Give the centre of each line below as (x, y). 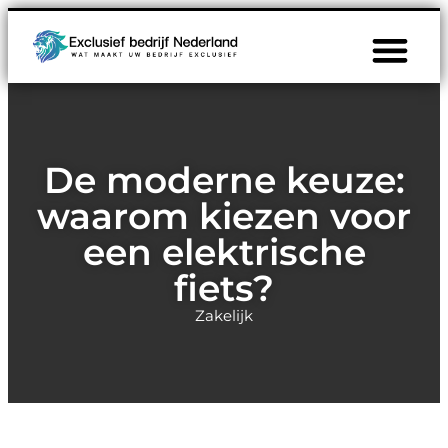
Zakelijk (224, 315)
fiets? (224, 287)
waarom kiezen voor (224, 215)
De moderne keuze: (224, 179)
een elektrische (224, 251)
